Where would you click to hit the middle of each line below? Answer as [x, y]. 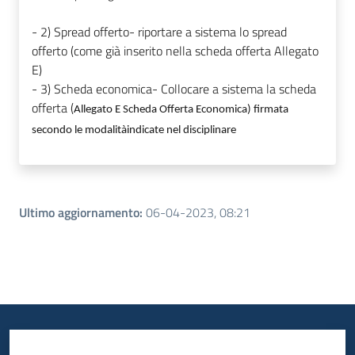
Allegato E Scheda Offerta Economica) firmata [181, 110]
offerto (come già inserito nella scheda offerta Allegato [175, 51]
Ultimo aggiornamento [79, 213]
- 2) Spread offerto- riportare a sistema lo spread [159, 32]
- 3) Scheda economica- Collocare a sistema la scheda [174, 89]
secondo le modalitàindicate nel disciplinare [134, 131]
